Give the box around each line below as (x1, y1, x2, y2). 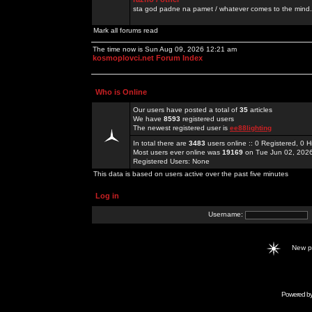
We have (133, 115, 164, 123)
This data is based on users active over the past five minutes (93, 170, 288, 178)
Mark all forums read (93, 26, 158, 34)
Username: (208, 210, 245, 219)
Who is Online (95, 88, 147, 96)
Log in (95, 192, 119, 200)
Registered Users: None (133, 157, 210, 165)
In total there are (133, 139, 189, 147)
